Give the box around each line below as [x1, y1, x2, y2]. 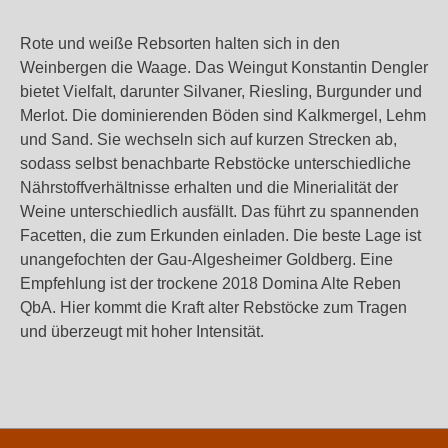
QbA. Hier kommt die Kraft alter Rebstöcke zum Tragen [20, 299, 407, 316]
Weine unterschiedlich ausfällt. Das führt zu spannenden [20, 203, 419, 220]
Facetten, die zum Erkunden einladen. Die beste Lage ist [20, 227, 421, 244]
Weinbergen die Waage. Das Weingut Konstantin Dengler [20, 59, 428, 76]
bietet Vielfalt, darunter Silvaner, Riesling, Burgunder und [20, 83, 422, 100]
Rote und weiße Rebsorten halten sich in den [20, 35, 340, 52]
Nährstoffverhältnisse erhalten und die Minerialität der [20, 179, 398, 196]
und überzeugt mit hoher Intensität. [20, 323, 264, 340]
